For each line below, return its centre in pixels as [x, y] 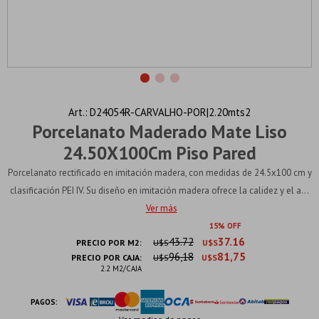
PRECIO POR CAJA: [106, 257]
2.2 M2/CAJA [121, 268]
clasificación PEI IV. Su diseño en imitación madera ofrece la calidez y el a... [159, 190]
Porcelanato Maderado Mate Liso [159, 132]
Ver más [161, 208]
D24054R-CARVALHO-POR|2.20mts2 [170, 112]
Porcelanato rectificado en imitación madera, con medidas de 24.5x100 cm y [159, 173]
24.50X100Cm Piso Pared [159, 153]
